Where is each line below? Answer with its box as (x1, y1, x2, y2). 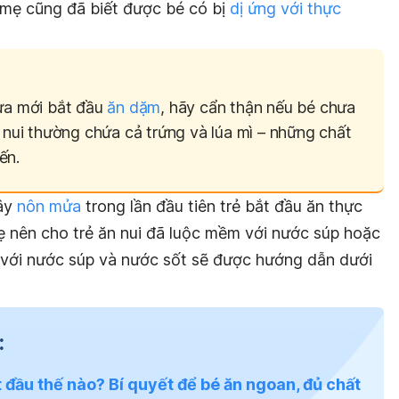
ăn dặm (107, 97, 161, 117)
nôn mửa (12, 196, 81, 216)
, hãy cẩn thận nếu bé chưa (160, 97, 356, 117)
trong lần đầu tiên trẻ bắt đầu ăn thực (81, 196, 362, 216)
